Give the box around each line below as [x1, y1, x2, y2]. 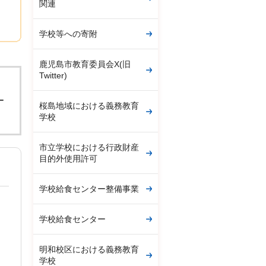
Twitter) [39, 71, 67, 80]
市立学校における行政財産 [39, 142, 139, 152]
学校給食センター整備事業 [39, 184, 139, 194]
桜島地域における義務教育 [39, 101, 139, 110]
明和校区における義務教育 [39, 245, 139, 254]
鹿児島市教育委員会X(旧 [39, 59, 131, 69]
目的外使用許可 [39, 154, 97, 163]
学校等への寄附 [39, 29, 97, 39]
